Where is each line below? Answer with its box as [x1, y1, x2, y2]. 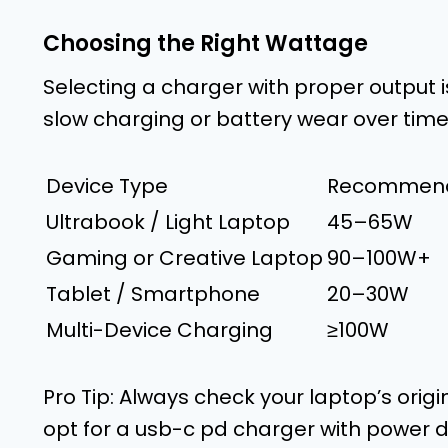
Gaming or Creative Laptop [46, 243, 323, 272]
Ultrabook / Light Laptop [46, 207, 290, 236]
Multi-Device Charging [46, 315, 273, 344]
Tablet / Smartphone [46, 279, 260, 308]
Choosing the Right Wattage [43, 27, 368, 59]
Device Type [46, 171, 168, 200]
